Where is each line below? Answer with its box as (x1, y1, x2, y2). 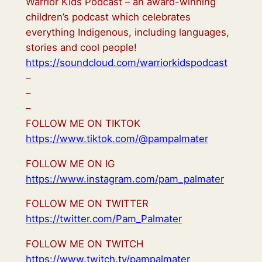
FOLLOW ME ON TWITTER (25, 198, 149, 210)
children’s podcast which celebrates (25, 11, 191, 23)
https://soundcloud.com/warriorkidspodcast (25, 56, 227, 68)
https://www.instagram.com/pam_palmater (25, 173, 224, 185)
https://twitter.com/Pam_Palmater (25, 213, 182, 225)
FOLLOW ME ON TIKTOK (25, 117, 140, 129)
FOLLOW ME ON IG (25, 157, 115, 170)
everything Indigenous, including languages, (25, 26, 229, 38)
